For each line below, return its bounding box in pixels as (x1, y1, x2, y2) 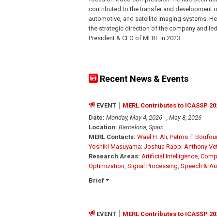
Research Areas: (89, 152, 140, 160)
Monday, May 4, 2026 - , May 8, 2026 (106, 113, 201, 121)
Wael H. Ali (137, 133, 167, 140)
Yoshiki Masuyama (89, 142, 141, 150)
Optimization (89, 162, 124, 170)
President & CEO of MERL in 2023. (89, 34, 182, 42)
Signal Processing (127, 162, 178, 170)
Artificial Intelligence (141, 152, 198, 160)
